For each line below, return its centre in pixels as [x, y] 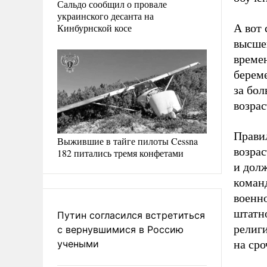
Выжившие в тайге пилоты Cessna [128, 141]
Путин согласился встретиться [131, 215]
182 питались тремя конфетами [120, 153]
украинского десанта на [105, 15]
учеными [78, 243]
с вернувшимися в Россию [120, 229]
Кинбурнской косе [94, 27]
